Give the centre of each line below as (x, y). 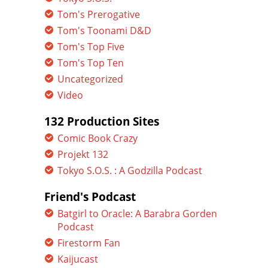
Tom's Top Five (91, 47)
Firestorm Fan (89, 243)
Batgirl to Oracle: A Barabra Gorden (137, 214)
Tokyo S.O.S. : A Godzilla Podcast (130, 170)
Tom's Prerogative (99, 14)
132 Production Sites (102, 121)
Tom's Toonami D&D (104, 31)
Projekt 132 (83, 154)
